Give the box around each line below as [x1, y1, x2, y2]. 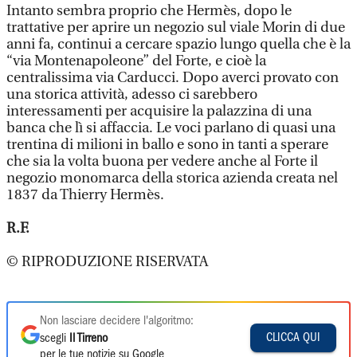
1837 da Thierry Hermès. [6, 186, 164, 203]
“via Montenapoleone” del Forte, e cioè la [6, 53, 266, 69]
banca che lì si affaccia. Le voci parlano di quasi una [6, 120, 335, 136]
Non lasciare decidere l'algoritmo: [40, 316, 194, 327]
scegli [40, 333, 69, 344]
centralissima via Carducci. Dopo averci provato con [6, 69, 339, 86]
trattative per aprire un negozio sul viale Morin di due [6, 19, 345, 36]
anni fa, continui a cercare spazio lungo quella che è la [6, 36, 351, 53]
